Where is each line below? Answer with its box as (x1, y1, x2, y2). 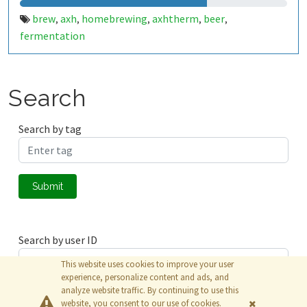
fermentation (20, 29, 85, 42)
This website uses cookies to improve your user (61, 258, 234, 270)
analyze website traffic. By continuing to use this (61, 284, 238, 296)
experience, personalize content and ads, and (61, 271, 229, 283)
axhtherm (152, 12, 199, 25)
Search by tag (19, 122, 82, 136)
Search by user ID (19, 233, 97, 247)
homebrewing (82, 12, 147, 25)
